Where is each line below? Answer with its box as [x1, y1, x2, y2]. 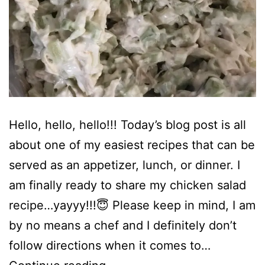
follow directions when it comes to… [9, 238, 211, 253]
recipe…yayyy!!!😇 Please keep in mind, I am [9, 198, 256, 212]
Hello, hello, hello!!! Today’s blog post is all [9, 117, 246, 132]
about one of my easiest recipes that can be [9, 137, 255, 152]
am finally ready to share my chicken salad [9, 177, 246, 192]
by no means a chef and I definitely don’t [9, 218, 237, 232]
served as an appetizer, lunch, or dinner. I [9, 157, 240, 172]
